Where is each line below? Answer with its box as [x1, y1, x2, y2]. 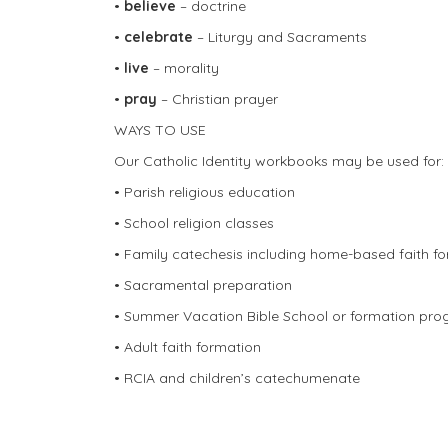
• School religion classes [114, 213, 274, 232]
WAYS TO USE [114, 120, 206, 139]
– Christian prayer [157, 89, 278, 108]
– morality [149, 58, 219, 77]
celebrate [124, 27, 193, 46]
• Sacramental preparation [114, 275, 292, 294]
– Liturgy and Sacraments [193, 27, 367, 46]
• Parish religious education [114, 182, 295, 201]
